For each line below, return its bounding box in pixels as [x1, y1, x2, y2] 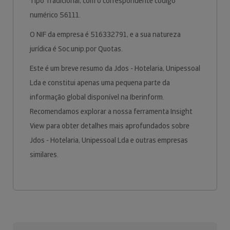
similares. [30, 150, 60, 159]
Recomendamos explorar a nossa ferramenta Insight [30, 107, 193, 116]
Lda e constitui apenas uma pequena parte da [30, 78, 170, 87]
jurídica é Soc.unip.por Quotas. [30, 44, 124, 53]
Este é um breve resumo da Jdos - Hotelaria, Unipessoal [30, 64, 200, 73]
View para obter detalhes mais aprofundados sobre [30, 121, 189, 130]
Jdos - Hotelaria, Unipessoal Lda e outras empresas [30, 136, 188, 145]
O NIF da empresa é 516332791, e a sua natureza [30, 30, 181, 39]
